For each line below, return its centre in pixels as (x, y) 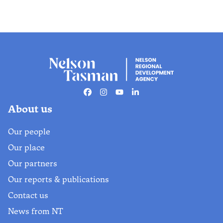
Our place (26, 147)
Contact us (28, 195)
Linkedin (149, 97)
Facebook (104, 97)
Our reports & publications (58, 179)
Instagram (120, 97)
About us (30, 109)
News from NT (36, 211)
